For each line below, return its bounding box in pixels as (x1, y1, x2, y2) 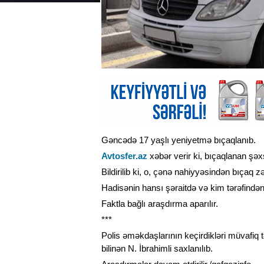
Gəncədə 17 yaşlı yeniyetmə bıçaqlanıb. (101, 135, 256, 146)
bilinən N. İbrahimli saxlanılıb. (101, 243, 213, 254)
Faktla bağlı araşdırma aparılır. (101, 199, 218, 209)
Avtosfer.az (101, 151, 147, 161)
